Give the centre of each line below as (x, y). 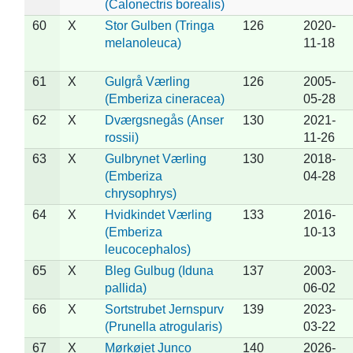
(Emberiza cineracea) (164, 98)
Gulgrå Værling (147, 81)
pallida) (125, 288)
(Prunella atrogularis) (163, 326)
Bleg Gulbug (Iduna (159, 270)
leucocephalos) (147, 249)
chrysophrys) (140, 193)
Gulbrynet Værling (155, 158)
